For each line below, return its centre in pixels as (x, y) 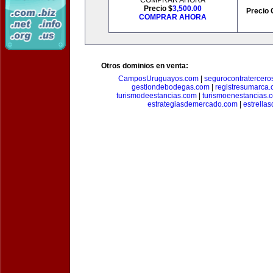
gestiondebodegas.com (170, 87)
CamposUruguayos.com (158, 79)
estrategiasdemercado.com (193, 104)
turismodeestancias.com (157, 96)
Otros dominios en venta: (145, 66)
